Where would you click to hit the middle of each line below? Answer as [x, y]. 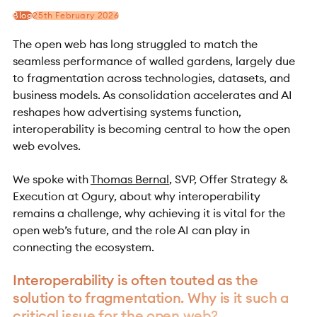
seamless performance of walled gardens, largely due [154, 61]
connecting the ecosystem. [83, 247]
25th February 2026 [76, 15]
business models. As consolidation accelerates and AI [152, 95]
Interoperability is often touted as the [135, 280]
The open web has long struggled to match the [135, 44]
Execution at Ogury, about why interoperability [136, 196]
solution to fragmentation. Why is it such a [151, 298]
